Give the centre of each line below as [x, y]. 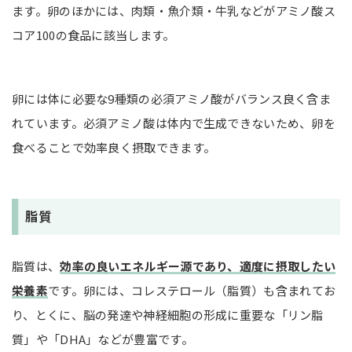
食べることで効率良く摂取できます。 [114, 148]
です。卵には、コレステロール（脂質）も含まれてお [192, 291]
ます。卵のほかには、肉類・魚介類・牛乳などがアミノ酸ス [174, 11]
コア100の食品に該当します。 [93, 35]
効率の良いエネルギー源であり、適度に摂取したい [198, 266]
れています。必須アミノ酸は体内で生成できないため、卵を [174, 123]
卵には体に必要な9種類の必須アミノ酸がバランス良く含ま [172, 99]
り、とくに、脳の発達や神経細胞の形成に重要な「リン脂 [168, 315]
